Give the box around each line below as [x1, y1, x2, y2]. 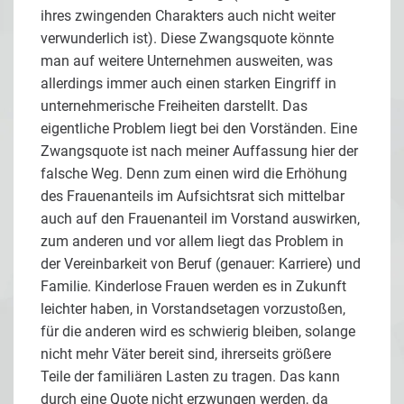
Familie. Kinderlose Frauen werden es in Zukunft [41, 278, 346, 296]
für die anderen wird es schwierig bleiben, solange [41, 323, 355, 341]
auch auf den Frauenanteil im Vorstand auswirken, [41, 210, 360, 228]
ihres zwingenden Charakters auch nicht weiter [41, 7, 335, 25]
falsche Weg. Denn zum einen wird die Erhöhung [41, 165, 347, 183]
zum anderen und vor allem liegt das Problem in [41, 233, 344, 251]
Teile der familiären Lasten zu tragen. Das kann [41, 368, 340, 386]
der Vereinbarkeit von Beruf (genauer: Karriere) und [41, 255, 361, 273]
